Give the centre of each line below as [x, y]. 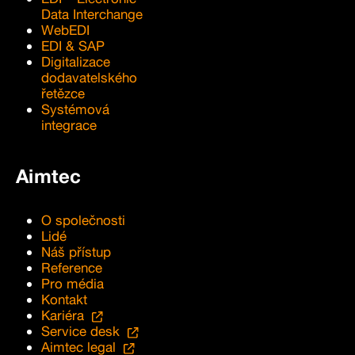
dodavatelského [89, 77]
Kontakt [64, 299]
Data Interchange [92, 13]
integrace [69, 124]
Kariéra [63, 315]
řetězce [63, 93]
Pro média [73, 283]
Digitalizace [76, 61]
